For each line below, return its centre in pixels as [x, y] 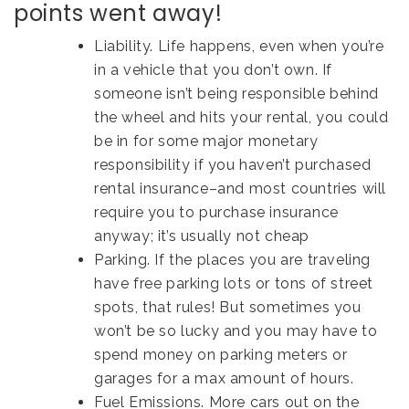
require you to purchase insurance [216, 212]
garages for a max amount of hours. [224, 378]
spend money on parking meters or [221, 354]
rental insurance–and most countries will [241, 188]
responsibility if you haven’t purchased [233, 164]
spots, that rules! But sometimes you [228, 307]
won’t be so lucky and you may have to [236, 330]
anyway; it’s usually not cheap [202, 236]
